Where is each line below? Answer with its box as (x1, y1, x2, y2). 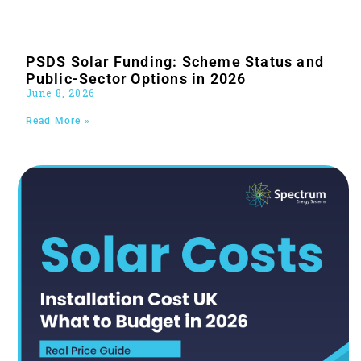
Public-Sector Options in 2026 (25, 69, 247, 87)
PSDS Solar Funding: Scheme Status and (25, 52, 325, 70)
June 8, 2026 (25, 85, 95, 99)
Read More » (25, 114, 90, 127)
